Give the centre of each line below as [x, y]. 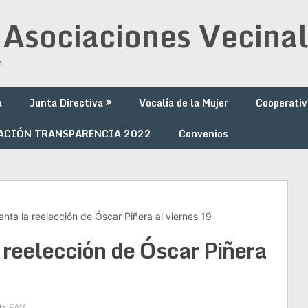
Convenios [203, 134]
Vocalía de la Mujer [184, 103]
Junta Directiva [66, 103]
